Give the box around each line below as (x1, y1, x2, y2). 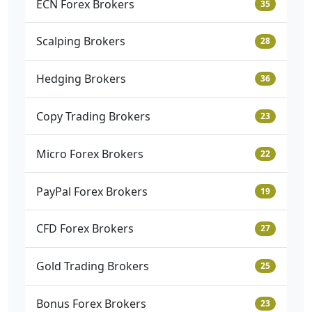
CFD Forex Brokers (36, 221, 134, 237)
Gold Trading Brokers (36, 258, 149, 274)
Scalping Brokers (36, 33, 125, 49)
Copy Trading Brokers (36, 109, 150, 125)
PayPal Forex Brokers (36, 183, 148, 199)
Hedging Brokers (36, 71, 126, 87)
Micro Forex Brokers (36, 146, 143, 162)
